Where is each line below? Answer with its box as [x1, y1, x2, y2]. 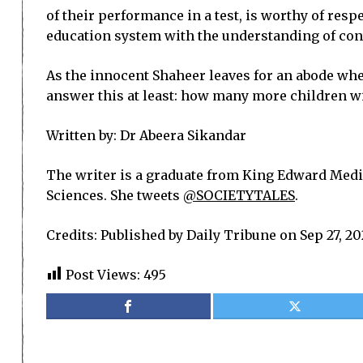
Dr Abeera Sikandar [120, 127, 246, 143]
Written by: [46, 127, 120, 143]
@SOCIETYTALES [183, 187, 295, 203]
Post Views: [66, 267, 140, 283]
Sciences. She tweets [46, 187, 183, 203]
